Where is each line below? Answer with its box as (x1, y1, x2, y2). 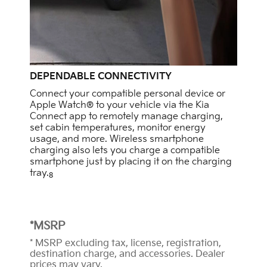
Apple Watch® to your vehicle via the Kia (30, 100, 209, 111)
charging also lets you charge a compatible (30, 145, 220, 157)
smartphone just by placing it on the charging (30, 156, 232, 168)
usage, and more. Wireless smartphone (30, 133, 204, 145)
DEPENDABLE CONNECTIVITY (30, 71, 172, 83)
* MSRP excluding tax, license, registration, (30, 238, 221, 250)
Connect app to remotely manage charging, (30, 111, 223, 123)
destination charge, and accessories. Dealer (30, 249, 225, 260)
